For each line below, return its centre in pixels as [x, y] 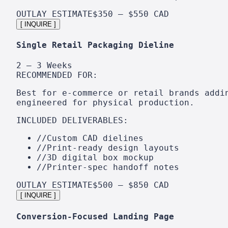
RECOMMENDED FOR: [57, 75]
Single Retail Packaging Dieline [95, 45]
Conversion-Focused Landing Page [95, 216]
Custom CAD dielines [95, 138]
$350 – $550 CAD [131, 14]
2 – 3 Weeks [44, 66]
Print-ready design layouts [113, 148]
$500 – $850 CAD [131, 185]
